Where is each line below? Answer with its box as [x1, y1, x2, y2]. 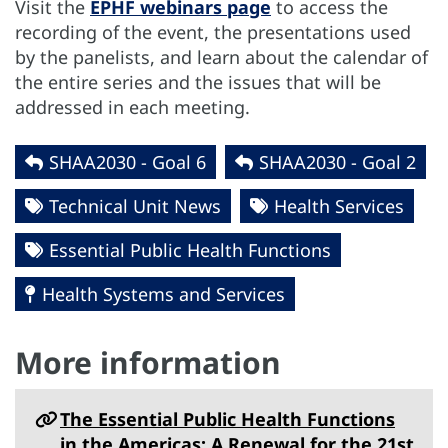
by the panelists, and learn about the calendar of [15, 44, 428, 69]
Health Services [274, 193, 404, 218]
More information [15, 341, 281, 383]
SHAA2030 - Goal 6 [49, 149, 206, 174]
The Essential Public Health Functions [60, 406, 395, 431]
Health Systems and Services [42, 281, 285, 306]
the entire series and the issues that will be [15, 69, 381, 94]
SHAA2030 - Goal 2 [259, 149, 416, 174]
